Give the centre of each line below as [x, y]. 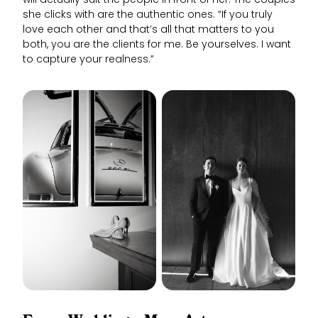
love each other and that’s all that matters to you [148, 31]
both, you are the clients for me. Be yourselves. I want [157, 45]
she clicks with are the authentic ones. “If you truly [148, 16]
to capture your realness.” [88, 60]
